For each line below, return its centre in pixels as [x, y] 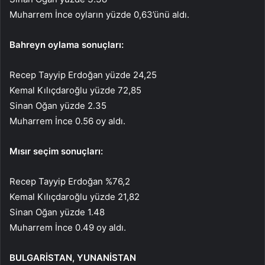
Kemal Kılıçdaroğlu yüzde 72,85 [75, 90]
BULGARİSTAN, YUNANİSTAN [73, 257]
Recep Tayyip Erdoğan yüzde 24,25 [83, 75]
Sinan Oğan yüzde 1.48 [57, 212]
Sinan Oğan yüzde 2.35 [58, 105]
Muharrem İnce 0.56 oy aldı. [67, 121]
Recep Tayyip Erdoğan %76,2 [70, 181]
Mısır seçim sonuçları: [56, 151]
